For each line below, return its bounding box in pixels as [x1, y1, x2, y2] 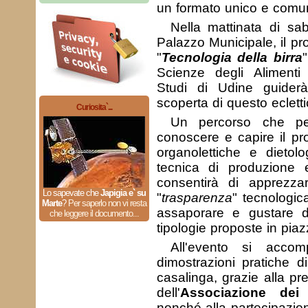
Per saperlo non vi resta [67, 198, 146, 208]
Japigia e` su [100, 188, 146, 198]
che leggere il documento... [49, 208, 139, 219]
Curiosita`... [76, 102, 112, 112]
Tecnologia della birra [161, 50, 303, 65]
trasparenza [161, 190, 232, 205]
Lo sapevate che [42, 188, 100, 198]
